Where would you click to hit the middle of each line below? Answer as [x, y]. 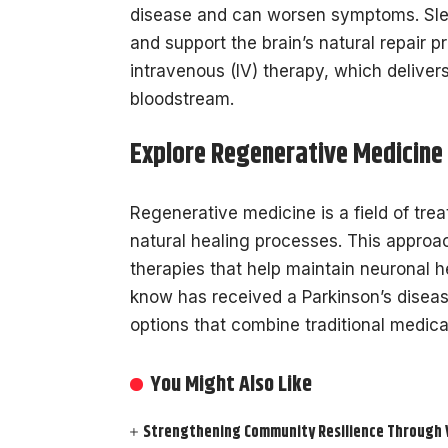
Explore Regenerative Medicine [286, 155]
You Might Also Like [231, 384]
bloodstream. [182, 98]
